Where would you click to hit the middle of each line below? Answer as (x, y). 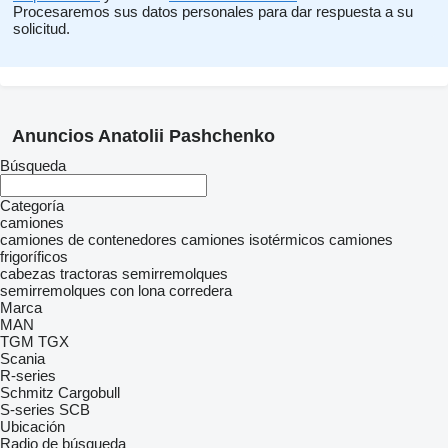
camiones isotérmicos (253, 239)
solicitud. (41, 28)
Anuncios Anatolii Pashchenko (143, 136)
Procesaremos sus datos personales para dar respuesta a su (213, 11)
